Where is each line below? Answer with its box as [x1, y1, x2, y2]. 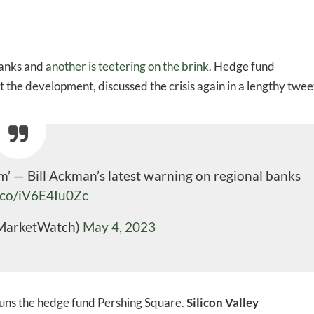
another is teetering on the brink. [43, 59, 212, 74]
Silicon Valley [186, 295, 259, 310]
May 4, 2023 [83, 219, 156, 235]
